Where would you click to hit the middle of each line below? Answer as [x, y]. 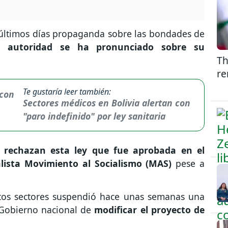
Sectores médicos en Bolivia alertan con [106, 103]
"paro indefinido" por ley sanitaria [94, 116]
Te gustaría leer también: [67, 91]
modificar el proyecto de [148, 209]
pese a [188, 163]
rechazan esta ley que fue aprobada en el [104, 150]
